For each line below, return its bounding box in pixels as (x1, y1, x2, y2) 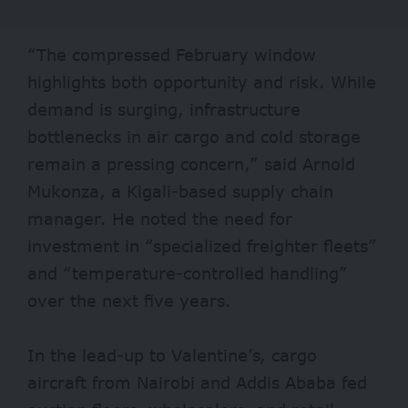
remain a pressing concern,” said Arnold (27, 154, 355, 175)
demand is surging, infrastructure (27, 99, 301, 120)
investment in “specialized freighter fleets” (27, 236, 377, 257)
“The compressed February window (27, 45, 316, 66)
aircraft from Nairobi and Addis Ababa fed (27, 372, 367, 393)
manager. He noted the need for (27, 209, 292, 229)
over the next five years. (27, 291, 231, 311)
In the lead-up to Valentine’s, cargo (27, 345, 317, 366)
